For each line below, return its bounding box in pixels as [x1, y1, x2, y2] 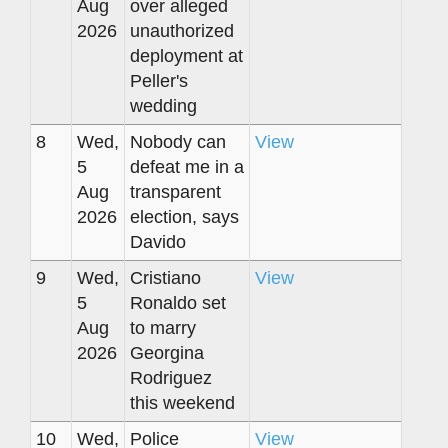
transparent [130, 181, 221, 202]
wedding [130, 95, 197, 116]
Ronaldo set [130, 292, 226, 313]
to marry [130, 317, 196, 338]
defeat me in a [130, 156, 244, 177]
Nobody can [130, 131, 226, 152]
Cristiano [130, 267, 201, 288]
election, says [130, 206, 239, 227]
